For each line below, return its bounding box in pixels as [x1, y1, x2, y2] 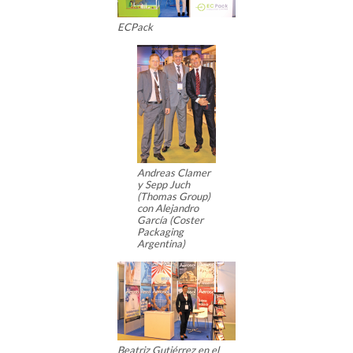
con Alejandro [137, 202, 199, 215]
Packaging [137, 225, 184, 239]
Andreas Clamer [137, 166, 210, 180]
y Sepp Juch [137, 178, 190, 191]
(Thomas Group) [137, 190, 210, 203]
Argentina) [137, 237, 185, 251]
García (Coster [137, 214, 203, 227]
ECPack [117, 20, 153, 34]
